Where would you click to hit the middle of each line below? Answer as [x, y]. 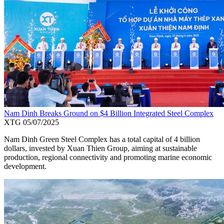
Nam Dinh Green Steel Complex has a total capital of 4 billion [102, 139]
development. [25, 166]
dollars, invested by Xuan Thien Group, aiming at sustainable [100, 148]
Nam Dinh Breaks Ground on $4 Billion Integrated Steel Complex [109, 113]
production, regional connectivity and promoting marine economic [108, 157]
